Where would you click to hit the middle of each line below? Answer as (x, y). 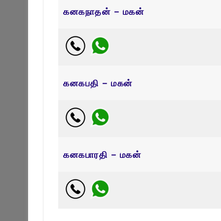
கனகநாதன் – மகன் (104, 11)
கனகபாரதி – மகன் (102, 154)
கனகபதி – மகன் (98, 83)
